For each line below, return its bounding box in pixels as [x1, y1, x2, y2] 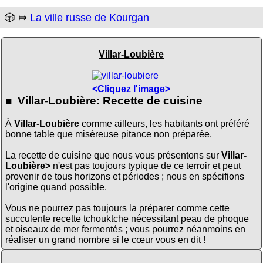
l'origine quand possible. [5, 181, 107, 192]
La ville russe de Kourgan [30, 12, 149, 24]
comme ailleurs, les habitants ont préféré [79, 118, 249, 129]
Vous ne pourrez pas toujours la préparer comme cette [5, 203, 230, 213]
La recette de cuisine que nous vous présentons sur [5, 150, 221, 160]
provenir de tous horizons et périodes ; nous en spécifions [5, 171, 244, 181]
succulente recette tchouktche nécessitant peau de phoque [5, 213, 249, 224]
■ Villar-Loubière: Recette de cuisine [5, 94, 203, 107]
